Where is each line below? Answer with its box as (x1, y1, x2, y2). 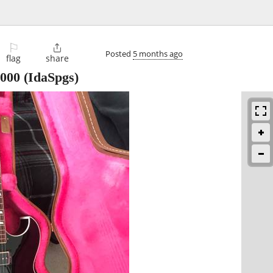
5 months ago (133, 48, 183, 59)
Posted (105, 48, 133, 59)
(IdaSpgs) (20, 69, 79, 85)
